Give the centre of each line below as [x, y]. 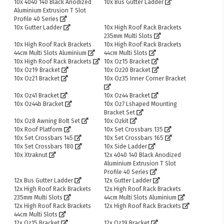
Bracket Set [120, 113]
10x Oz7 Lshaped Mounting [141, 104]
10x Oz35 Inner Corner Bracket [145, 79]
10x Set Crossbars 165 [134, 138]
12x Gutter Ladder [128, 181]
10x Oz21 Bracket [37, 79]
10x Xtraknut [31, 155]
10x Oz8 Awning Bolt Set [47, 121]
